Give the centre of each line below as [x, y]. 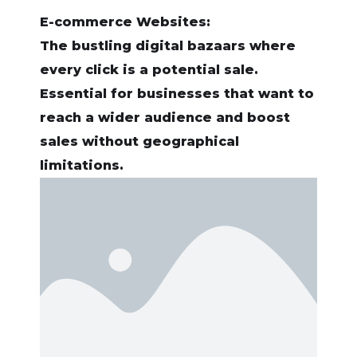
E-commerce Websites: [125, 22]
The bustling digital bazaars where [168, 46]
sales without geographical [139, 141]
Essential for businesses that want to [177, 94]
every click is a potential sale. [149, 70]
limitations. [82, 165]
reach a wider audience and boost [165, 118]
